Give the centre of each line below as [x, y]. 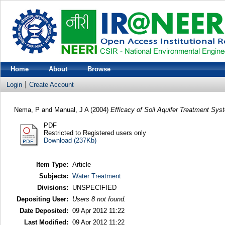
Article [81, 165]
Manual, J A [71, 109]
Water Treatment [96, 176]
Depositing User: [42, 199]
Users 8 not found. [99, 199]
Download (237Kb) [70, 140]
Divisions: [52, 188]
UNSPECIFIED [94, 188]
